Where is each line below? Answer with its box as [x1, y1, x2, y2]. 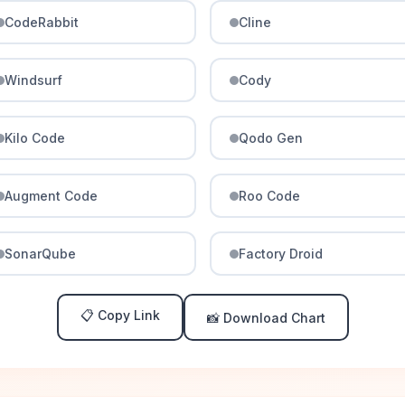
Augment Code [5, 188, 99, 203]
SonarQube [5, 246, 77, 261]
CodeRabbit [5, 14, 80, 30]
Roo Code [238, 188, 300, 203]
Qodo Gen [238, 130, 303, 146]
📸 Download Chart [206, 309, 325, 325]
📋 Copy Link [80, 307, 160, 323]
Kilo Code [5, 130, 66, 146]
